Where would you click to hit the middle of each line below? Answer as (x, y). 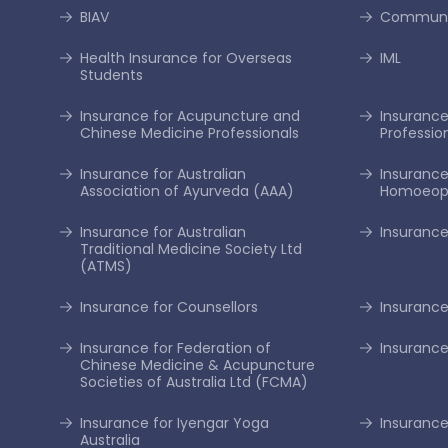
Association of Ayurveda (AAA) (186, 191)
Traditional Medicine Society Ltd (190, 249)
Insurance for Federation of (175, 348)
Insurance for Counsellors (168, 307)
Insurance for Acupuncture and (189, 116)
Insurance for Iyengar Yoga (174, 423)
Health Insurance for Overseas (185, 58)
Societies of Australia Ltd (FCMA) (193, 382)
